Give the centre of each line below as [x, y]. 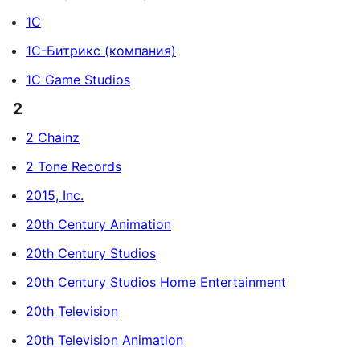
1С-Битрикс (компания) [101, 51]
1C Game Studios [78, 80]
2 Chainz [53, 137]
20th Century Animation [98, 224]
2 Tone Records [74, 166]
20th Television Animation [104, 340]
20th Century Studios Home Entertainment [156, 282]
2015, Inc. [55, 195]
